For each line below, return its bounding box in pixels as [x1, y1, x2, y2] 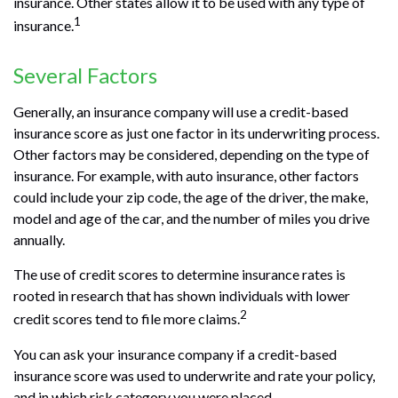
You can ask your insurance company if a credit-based [13, 345, 337, 362]
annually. [13, 231, 65, 249]
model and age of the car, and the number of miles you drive [13, 210, 370, 227]
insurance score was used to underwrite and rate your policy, [13, 366, 375, 384]
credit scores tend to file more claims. [13, 310, 240, 328]
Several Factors [13, 62, 157, 89]
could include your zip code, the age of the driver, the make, [13, 188, 368, 206]
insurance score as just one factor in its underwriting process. [13, 124, 379, 142]
